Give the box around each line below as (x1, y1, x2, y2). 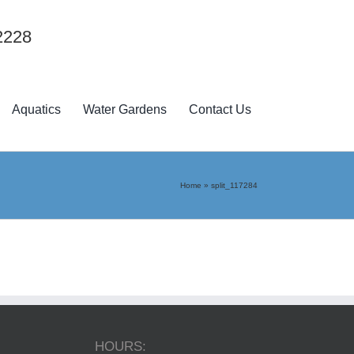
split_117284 (211, 180, 258, 190)
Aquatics (12, 103, 62, 117)
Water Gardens (83, 103, 168, 117)
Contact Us (189, 103, 252, 117)
